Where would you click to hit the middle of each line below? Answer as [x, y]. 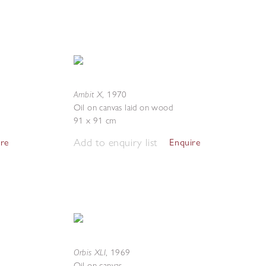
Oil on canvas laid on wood [123, 107]
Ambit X [88, 94]
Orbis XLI [90, 252]
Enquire [185, 142]
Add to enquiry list [115, 142]
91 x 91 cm [95, 121]
